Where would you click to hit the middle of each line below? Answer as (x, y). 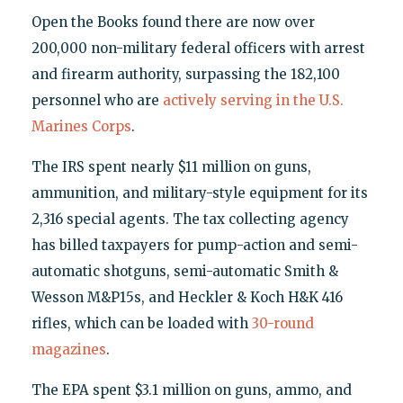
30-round (282, 323)
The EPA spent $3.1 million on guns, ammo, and (191, 390)
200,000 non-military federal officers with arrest (198, 48)
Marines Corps (81, 126)
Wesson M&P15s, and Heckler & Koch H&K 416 (187, 297)
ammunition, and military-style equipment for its (199, 193)
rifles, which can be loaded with (141, 323)
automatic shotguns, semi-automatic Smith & (184, 271)
